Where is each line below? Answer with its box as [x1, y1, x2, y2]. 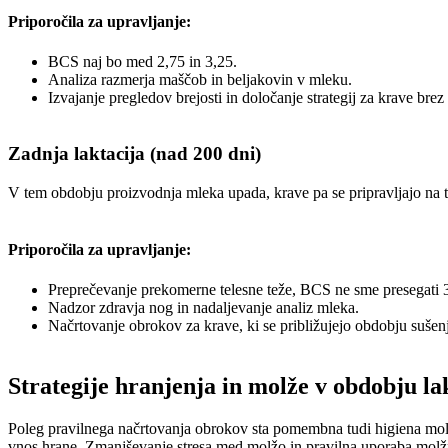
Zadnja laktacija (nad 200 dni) [8, 143, 261, 165]
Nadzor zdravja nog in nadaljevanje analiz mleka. [48, 298, 359, 316]
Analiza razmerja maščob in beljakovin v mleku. [48, 70, 352, 88]
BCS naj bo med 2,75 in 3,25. [48, 52, 237, 70]
